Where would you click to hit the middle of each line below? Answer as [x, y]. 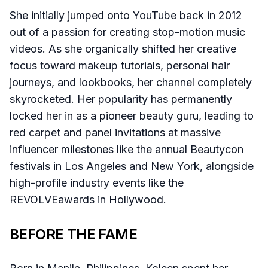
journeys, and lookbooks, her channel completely [131, 82]
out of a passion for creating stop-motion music [127, 32]
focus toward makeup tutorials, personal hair [120, 65]
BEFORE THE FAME [73, 234]
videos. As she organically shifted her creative [123, 48]
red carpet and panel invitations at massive [115, 132]
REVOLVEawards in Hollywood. [89, 199]
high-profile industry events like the [97, 182]
